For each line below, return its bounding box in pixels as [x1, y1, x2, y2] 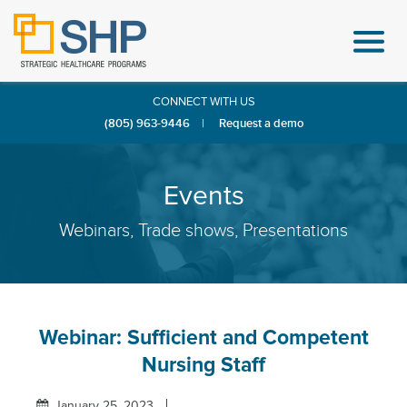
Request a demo [218, 116, 303, 131]
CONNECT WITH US [152, 94, 255, 109]
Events [163, 179, 244, 213]
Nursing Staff [142, 352, 265, 378]
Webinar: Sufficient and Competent [38, 325, 369, 351]
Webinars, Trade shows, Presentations [59, 220, 348, 242]
